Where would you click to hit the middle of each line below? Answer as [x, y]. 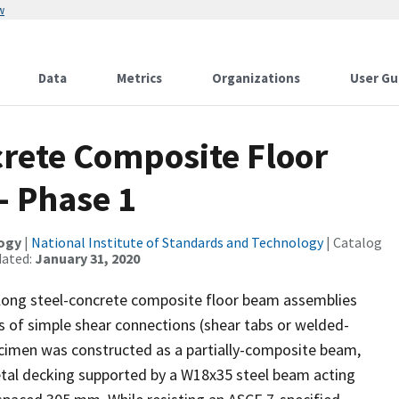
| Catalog [353, 242]
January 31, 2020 [87, 258]
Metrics [139, 78]
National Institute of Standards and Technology [177, 242]
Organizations [256, 78]
